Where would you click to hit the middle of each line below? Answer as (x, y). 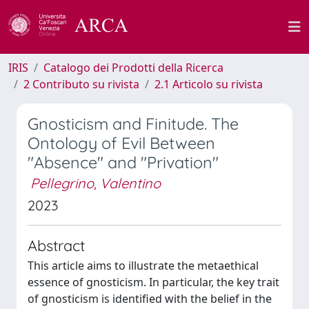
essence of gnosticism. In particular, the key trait (153, 282)
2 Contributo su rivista (81, 84)
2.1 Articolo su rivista (209, 84)
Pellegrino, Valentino (96, 183)
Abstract (56, 245)
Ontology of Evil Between (121, 143)
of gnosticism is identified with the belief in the (150, 299)
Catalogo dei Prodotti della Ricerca (133, 68)
